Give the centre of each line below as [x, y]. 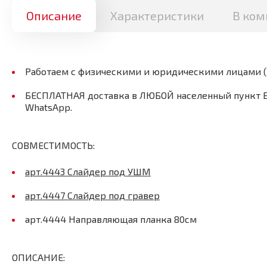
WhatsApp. [49, 107]
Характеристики [157, 15]
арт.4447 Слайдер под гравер [92, 195]
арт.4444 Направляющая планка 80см [111, 219]
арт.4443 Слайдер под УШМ [88, 171]
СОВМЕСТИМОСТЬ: [53, 145]
